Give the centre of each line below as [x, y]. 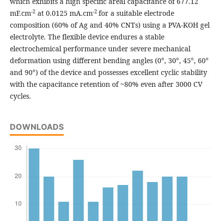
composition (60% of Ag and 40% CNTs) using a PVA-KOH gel [110, 25]
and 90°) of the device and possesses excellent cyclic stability [108, 73]
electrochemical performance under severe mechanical [100, 49]
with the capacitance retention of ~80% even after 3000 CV [106, 84]
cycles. [20, 96]
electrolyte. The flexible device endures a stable [87, 37]
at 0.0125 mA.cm [64, 13]
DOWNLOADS [37, 127]
